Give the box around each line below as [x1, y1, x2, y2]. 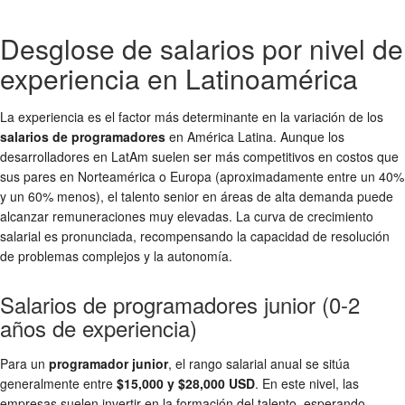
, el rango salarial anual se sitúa [168, 353, 350, 372]
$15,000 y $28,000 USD [117, 373, 255, 392]
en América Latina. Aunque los [165, 127, 344, 146]
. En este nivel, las [255, 373, 359, 392]
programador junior [49, 353, 168, 372]
